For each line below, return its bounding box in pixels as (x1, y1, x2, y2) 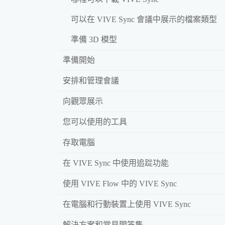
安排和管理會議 (63, 76, 119, 85)
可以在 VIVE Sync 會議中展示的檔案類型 (71, 15, 217, 24)
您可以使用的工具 (63, 117, 127, 126)
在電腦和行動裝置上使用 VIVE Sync (63, 199, 191, 208)
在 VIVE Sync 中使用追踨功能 (63, 158, 169, 167)
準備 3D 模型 (71, 35, 117, 44)
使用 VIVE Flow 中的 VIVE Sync (63, 179, 177, 188)
